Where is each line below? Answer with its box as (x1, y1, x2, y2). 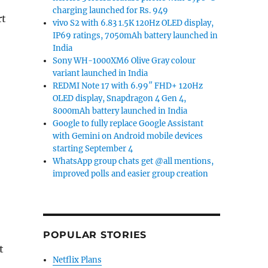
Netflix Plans (53, 255, 102, 265)
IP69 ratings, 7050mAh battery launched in (53, 31, 218, 41)
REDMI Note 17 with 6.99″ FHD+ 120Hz (53, 81, 203, 91)
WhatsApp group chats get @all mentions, (53, 156, 214, 166)
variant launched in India (53, 68, 148, 78)
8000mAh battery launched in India (53, 106, 188, 116)
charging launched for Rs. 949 (53, 5, 169, 16)
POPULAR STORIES (42, 229, 147, 240)
